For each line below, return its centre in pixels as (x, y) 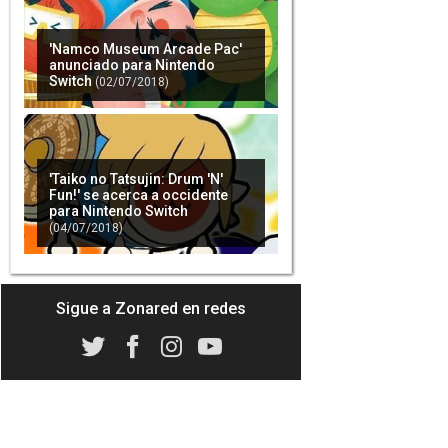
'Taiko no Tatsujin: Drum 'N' (135, 178)
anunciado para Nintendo (131, 64)
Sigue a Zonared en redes (151, 308)
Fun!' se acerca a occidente (138, 194)
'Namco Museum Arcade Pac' (145, 48)
